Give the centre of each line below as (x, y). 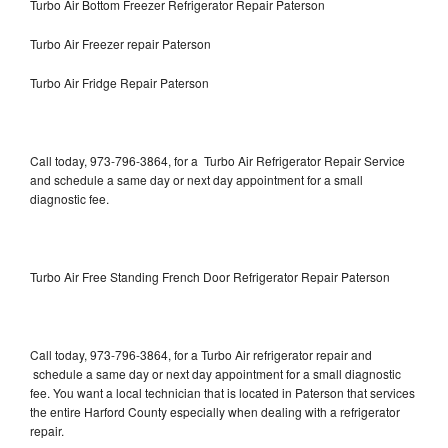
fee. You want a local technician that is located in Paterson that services (222, 392)
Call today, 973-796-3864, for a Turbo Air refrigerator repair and (201, 354)
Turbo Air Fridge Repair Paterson (119, 82)
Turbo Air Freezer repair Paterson (122, 43)
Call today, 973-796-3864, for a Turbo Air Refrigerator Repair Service (217, 160)
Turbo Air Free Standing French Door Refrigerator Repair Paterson (210, 276)
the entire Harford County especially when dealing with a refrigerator (215, 411)
